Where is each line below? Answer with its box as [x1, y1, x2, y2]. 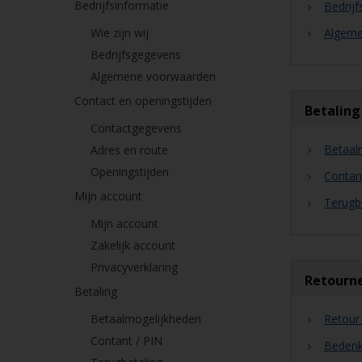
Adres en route [90, 142, 168, 158]
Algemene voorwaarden [90, 69, 216, 84]
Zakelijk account [90, 238, 175, 253]
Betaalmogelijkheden [90, 311, 201, 326]
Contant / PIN [90, 333, 162, 348]
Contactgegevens [90, 120, 182, 136]
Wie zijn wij [90, 25, 149, 40]
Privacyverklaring [90, 259, 178, 275]
